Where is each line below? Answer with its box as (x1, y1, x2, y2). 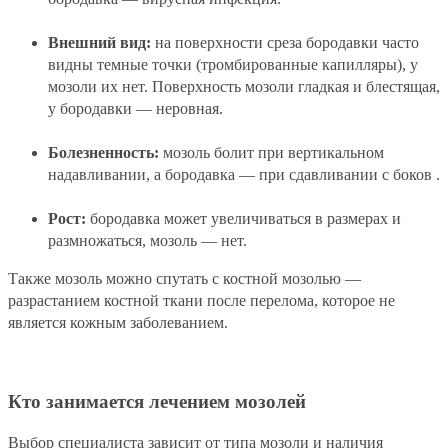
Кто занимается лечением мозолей (8, 390, 306, 412)
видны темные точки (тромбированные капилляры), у (48, 56, 418, 74)
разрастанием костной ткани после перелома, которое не (8, 292, 395, 310)
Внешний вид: (48, 34, 151, 52)
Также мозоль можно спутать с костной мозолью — (8, 270, 361, 288)
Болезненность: (48, 144, 159, 162)
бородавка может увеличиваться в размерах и (86, 210, 401, 228)
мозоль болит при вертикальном (159, 144, 384, 162)
